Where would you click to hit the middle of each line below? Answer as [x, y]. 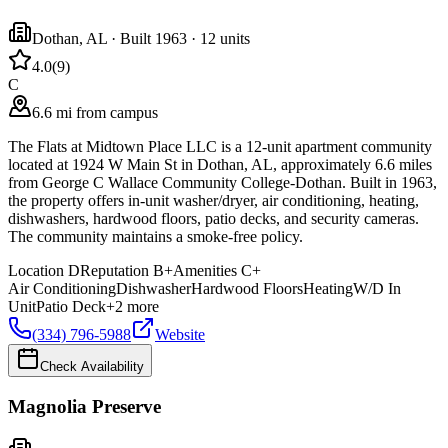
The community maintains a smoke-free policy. [155, 236]
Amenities [205, 270]
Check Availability [92, 366]
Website [180, 334]
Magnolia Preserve [84, 406]
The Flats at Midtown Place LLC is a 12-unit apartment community [220, 146]
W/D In [377, 288]
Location [36, 270]
